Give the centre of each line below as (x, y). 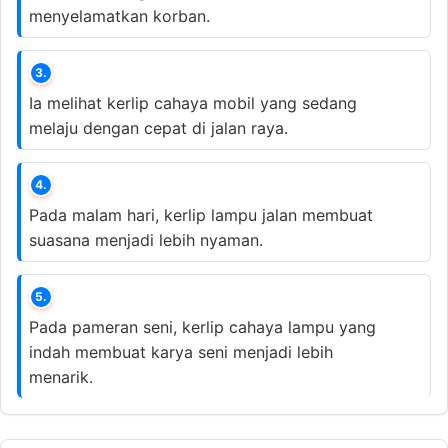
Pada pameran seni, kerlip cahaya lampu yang (202, 326)
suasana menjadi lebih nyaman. (146, 239)
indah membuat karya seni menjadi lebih (181, 351)
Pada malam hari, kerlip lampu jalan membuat (201, 214)
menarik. (61, 376)
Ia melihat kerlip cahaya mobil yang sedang (193, 102)
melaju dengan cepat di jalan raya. (158, 127)
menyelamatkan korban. (119, 15)
